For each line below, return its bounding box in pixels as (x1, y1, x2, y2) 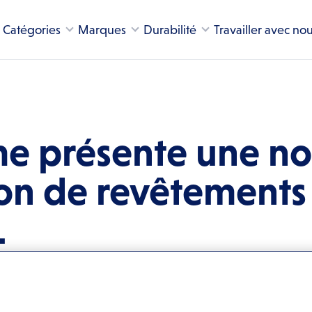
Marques (78, 22, 127, 37)
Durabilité (143, 22, 197, 37)
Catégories (3, 22, 61, 37)
